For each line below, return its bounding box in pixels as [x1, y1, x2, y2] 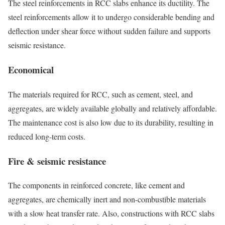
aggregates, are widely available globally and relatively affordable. [8, 102, 217, 114]
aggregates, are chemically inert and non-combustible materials [8, 194, 206, 205]
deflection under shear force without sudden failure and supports [8, 26, 210, 37]
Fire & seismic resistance [8, 154, 106, 168]
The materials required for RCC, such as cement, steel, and [8, 88, 193, 99]
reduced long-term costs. [8, 131, 88, 142]
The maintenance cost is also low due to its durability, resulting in [8, 117, 213, 128]
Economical [8, 63, 54, 77]
